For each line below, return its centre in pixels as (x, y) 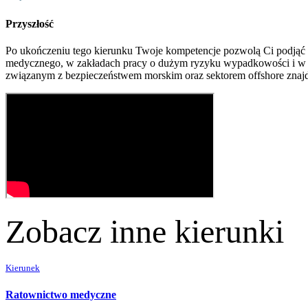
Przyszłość (30, 24)
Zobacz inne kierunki (145, 232)
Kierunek (23, 268)
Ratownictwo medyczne (61, 294)
